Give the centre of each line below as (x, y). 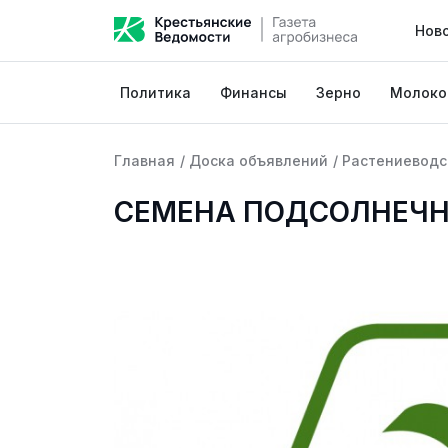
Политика (156, 92)
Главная (144, 160)
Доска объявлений (258, 160)
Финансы (254, 92)
